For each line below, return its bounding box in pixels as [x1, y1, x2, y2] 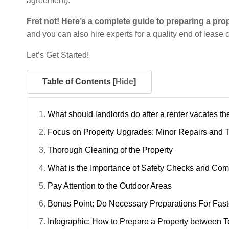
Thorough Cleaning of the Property [48, 146, 173, 155]
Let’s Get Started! [27, 51, 89, 60]
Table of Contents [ [42, 77, 116, 86]
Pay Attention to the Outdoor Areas [48, 181, 172, 191]
